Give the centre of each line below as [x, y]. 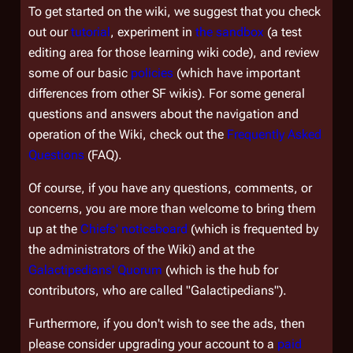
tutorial [91, 32]
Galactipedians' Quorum [95, 270]
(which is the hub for [220, 270]
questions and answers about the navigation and [163, 114]
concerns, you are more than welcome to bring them [172, 208]
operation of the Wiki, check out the [128, 134]
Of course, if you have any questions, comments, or [170, 188]
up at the [54, 229]
